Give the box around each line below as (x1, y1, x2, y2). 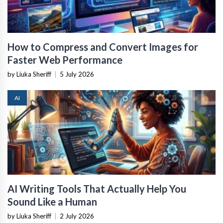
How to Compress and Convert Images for (7, 41, 198, 53)
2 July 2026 (60, 212, 94, 221)
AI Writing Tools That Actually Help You (7, 183, 186, 195)
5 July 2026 (60, 70, 94, 79)
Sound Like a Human (7, 196, 97, 208)
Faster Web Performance (7, 54, 122, 66)
